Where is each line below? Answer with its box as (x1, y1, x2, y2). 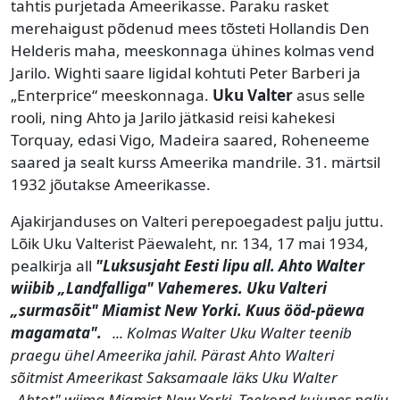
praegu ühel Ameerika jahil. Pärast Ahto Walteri (11, 344, 334, 365)
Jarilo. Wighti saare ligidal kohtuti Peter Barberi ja (11, 62, 361, 83)
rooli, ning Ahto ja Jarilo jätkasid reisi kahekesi (11, 106, 335, 128)
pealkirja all (11, 254, 92, 276)
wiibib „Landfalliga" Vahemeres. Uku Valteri (11, 277, 327, 298)
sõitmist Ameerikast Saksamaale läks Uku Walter (11, 366, 337, 387)
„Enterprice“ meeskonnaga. (11, 84, 212, 105)
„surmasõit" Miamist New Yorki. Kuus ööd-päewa (11, 299, 364, 321)
